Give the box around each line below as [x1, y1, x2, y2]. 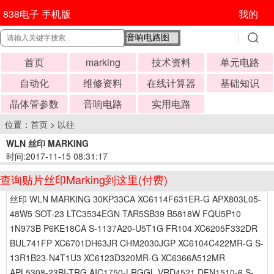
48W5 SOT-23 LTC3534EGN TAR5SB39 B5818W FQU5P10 [10, 207, 241, 220]
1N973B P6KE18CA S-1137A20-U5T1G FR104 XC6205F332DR [10, 222, 257, 234]
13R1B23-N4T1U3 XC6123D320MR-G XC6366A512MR [10, 251, 225, 264]
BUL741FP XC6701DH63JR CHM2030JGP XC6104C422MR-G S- [10, 237, 264, 249]
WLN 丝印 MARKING [6, 137, 89, 149]
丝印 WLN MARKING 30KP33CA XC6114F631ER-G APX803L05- [10, 193, 261, 205]
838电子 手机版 [2, 7, 71, 21]
